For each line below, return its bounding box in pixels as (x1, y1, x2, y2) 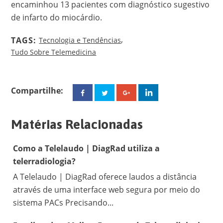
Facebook (98, 87, 136, 98)
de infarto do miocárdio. (11, 12, 103, 23)
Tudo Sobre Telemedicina (11, 47, 97, 57)
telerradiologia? (13, 156, 76, 167)
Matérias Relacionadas (11, 117, 143, 132)
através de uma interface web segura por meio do (13, 184, 201, 195)
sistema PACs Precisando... (13, 197, 114, 208)
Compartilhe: (11, 85, 64, 96)
